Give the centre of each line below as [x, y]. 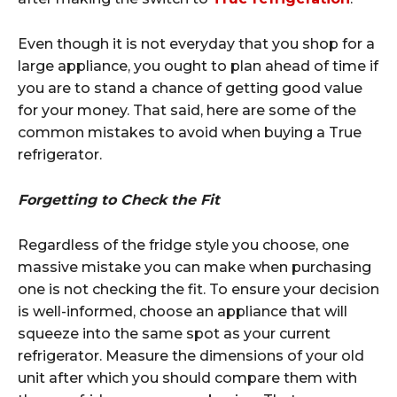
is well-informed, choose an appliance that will [183, 311]
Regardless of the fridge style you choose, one [183, 245]
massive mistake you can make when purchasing [195, 267]
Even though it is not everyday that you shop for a [196, 43]
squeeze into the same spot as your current [174, 333]
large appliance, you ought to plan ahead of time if [198, 66]
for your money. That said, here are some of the [187, 110]
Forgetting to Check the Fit [119, 199]
